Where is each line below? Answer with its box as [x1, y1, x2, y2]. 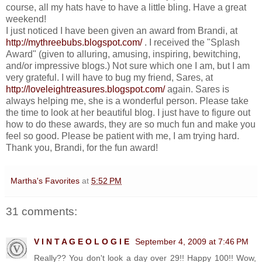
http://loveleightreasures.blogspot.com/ [6, 84, 165, 94]
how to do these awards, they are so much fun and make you [6, 119, 256, 129]
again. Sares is [165, 84, 229, 94]
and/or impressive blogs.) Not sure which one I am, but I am [6, 60, 250, 71]
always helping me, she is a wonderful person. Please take [6, 95, 249, 106]
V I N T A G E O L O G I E [34, 237, 132, 247]
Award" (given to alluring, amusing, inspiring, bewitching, [6, 49, 240, 59]
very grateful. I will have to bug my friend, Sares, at [6, 72, 213, 82]
